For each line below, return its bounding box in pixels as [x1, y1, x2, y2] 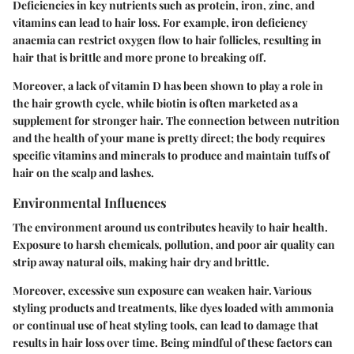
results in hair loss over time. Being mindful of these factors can [13, 335, 333, 351]
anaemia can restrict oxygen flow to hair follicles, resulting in [13, 32, 322, 47]
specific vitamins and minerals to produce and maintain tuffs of [13, 147, 330, 163]
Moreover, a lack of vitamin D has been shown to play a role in [13, 77, 323, 93]
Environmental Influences [13, 193, 167, 211]
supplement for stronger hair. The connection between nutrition [13, 112, 340, 128]
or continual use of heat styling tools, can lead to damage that [13, 318, 318, 333]
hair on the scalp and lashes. [13, 164, 154, 180]
